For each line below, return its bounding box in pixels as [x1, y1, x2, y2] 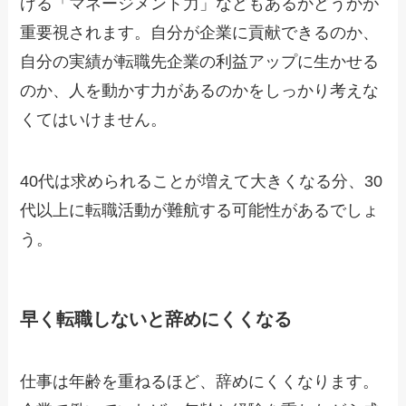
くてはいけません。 [20, 110, 168, 129]
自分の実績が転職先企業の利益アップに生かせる [20, 52, 380, 71]
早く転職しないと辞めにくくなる [20, 308, 293, 329]
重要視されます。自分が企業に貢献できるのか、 [20, 23, 380, 42]
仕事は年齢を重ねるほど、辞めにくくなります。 [20, 372, 380, 391]
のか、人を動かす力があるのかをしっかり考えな [20, 81, 380, 100]
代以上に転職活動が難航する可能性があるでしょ [20, 200, 380, 219]
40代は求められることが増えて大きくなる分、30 [20, 171, 383, 190]
